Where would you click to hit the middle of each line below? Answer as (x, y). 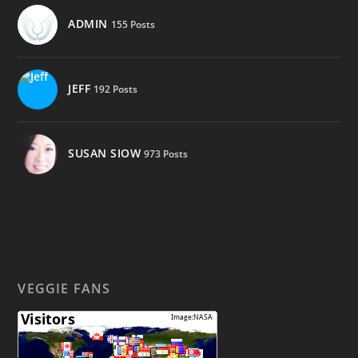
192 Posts (116, 89)
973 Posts (166, 153)
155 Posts (133, 24)
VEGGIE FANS (64, 289)
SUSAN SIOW (105, 153)
